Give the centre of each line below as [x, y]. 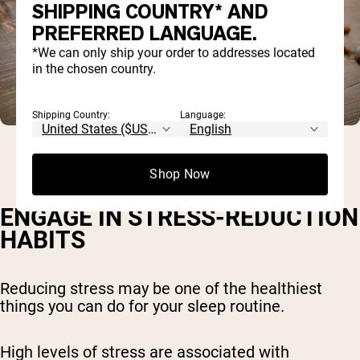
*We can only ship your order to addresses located [174, 53]
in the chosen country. [94, 69]
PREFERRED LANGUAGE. [145, 34]
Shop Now [180, 174]
